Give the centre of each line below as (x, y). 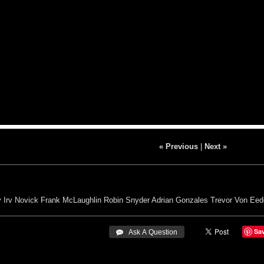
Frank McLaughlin (71, 200)
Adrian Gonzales (180, 200)
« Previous (178, 146)
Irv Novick (21, 200)
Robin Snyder (127, 200)
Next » (215, 146)
